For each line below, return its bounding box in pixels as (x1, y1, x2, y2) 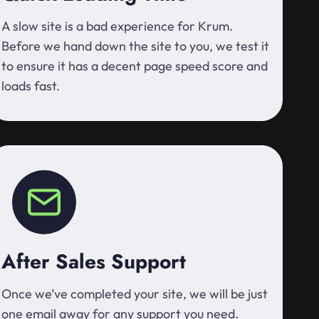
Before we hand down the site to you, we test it (1, 38, 269, 54)
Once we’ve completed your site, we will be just (1, 286, 268, 302)
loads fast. (1, 78, 60, 94)
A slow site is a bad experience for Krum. (1, 18, 233, 34)
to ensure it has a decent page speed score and (1, 58, 268, 74)
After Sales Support (1, 247, 186, 276)
